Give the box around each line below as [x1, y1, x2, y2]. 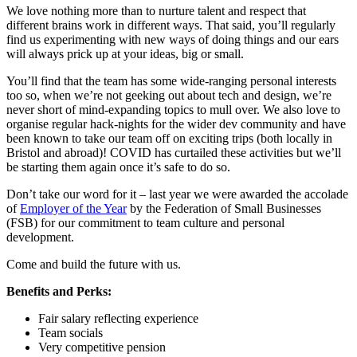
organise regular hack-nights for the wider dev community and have [6, 117, 346, 131]
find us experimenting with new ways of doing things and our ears [6, 33, 339, 47]
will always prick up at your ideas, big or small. [6, 47, 244, 61]
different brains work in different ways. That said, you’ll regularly [6, 18, 335, 33]
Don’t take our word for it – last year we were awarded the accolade [6, 187, 348, 202]
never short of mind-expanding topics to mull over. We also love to [6, 103, 340, 117]
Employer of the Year [20, 202, 127, 216]
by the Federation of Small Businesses [127, 202, 321, 216]
